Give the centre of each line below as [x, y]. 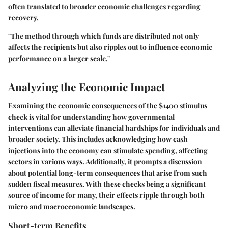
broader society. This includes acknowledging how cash [98, 139]
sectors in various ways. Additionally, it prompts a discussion [105, 162]
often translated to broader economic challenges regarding [104, 6]
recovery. [23, 17]
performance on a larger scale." [59, 58]
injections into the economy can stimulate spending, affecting [108, 151]
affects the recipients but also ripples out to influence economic [110, 47]
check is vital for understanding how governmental [91, 117]
